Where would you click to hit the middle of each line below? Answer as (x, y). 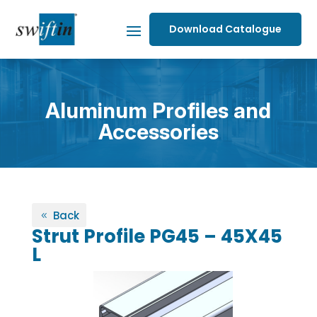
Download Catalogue (225, 29)
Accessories (158, 132)
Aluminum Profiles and (158, 110)
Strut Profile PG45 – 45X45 (157, 236)
